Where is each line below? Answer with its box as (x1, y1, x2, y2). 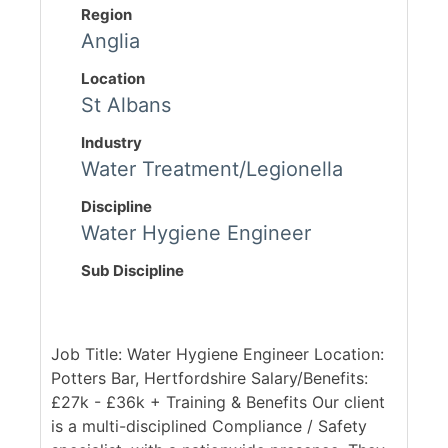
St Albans (81, 93, 171, 118)
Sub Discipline (81, 261, 184, 281)
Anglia (81, 29, 140, 54)
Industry (81, 133, 142, 153)
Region (81, 5, 132, 25)
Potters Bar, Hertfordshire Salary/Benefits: (51, 368, 368, 389)
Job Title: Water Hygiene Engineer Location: (51, 344, 384, 365)
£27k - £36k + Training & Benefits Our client (51, 392, 385, 413)
